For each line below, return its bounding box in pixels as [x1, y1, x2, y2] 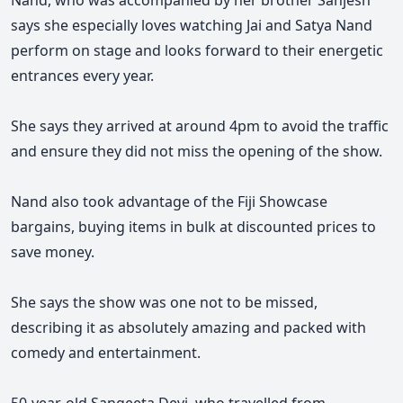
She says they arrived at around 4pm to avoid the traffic [11, 116, 389, 137]
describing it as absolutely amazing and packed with [11, 318, 366, 338]
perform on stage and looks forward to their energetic [11, 40, 383, 61]
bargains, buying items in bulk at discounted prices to [11, 217, 376, 237]
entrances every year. [11, 66, 154, 86]
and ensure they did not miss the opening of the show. [11, 141, 382, 162]
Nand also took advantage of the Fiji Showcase [11, 192, 327, 212]
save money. [11, 242, 94, 263]
